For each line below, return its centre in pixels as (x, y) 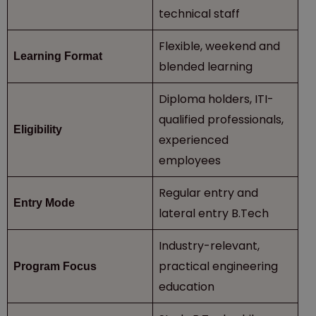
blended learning (206, 66)
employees (190, 160)
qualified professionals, (221, 119)
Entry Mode (44, 202)
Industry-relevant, (209, 245)
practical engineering (218, 266)
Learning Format (58, 56)
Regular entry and (208, 193)
